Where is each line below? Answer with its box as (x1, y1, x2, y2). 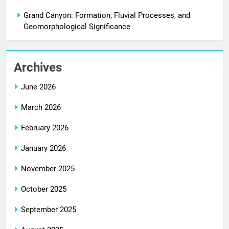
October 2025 (21, 184, 66, 194)
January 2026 (21, 143, 66, 153)
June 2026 (21, 82, 56, 91)
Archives (14, 60, 62, 75)
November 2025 (21, 164, 75, 173)
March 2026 (21, 102, 61, 112)
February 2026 (21, 123, 68, 132)
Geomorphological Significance (24, 21, 130, 31)
